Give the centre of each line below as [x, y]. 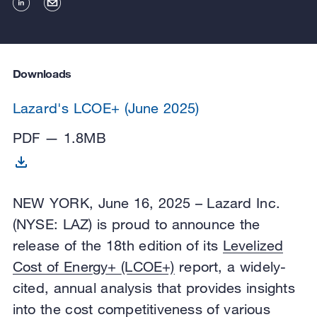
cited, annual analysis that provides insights [154, 288]
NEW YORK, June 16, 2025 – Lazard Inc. [146, 203]
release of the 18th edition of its [117, 246]
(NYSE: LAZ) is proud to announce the [136, 224]
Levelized [253, 246]
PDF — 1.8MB [59, 138]
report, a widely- [230, 267]
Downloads [42, 73]
